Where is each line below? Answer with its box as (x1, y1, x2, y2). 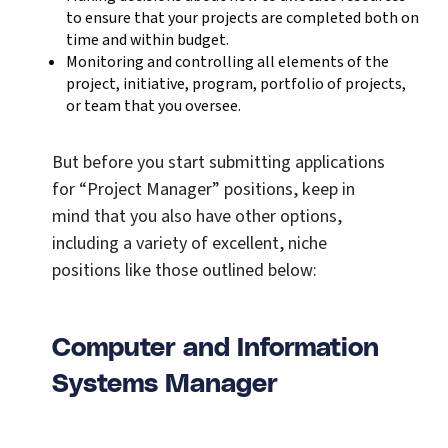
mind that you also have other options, (52, 204, 342, 230)
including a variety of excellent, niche (52, 231, 327, 257)
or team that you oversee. (66, 95, 241, 118)
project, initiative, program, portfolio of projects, (66, 73, 406, 96)
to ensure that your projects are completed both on (66, 7, 419, 30)
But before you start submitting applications (52, 150, 385, 176)
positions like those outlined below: (52, 258, 317, 284)
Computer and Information (52, 335, 379, 362)
